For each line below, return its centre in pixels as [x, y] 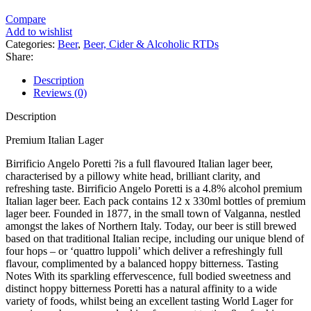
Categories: [30, 44]
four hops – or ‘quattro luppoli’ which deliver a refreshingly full [144, 251]
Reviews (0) [60, 92]
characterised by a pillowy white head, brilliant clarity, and [133, 176]
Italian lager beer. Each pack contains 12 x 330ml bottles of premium [155, 201]
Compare [26, 19]
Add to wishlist [39, 31]
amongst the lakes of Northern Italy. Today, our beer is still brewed [151, 226]
